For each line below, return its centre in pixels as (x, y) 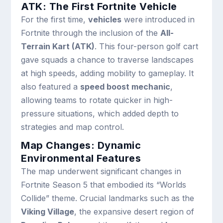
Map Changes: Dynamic (81, 145)
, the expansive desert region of (134, 212)
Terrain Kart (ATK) (58, 46)
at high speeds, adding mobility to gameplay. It (108, 73)
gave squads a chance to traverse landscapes (108, 60)
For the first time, (55, 19)
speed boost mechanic (125, 87)
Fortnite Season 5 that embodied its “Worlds (104, 185)
